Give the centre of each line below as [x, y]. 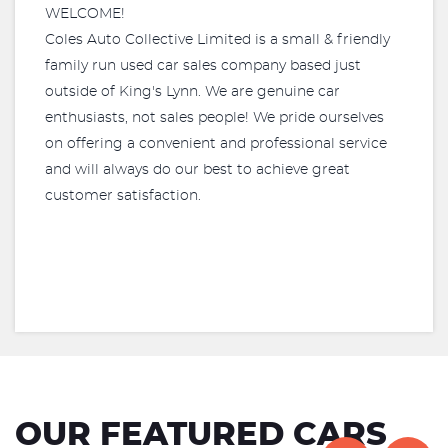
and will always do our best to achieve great [197, 170]
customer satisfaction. [123, 196]
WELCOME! [85, 14]
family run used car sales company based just [203, 66]
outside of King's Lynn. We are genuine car [192, 92]
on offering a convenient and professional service [216, 144]
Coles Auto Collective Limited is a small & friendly [217, 40]
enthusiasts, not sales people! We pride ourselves [214, 118]
